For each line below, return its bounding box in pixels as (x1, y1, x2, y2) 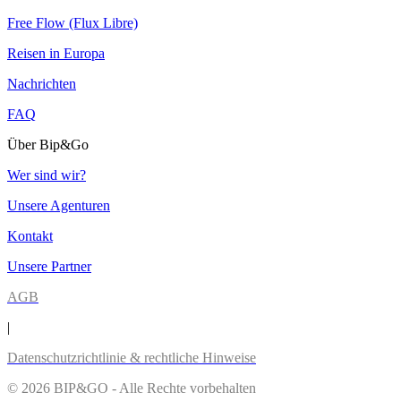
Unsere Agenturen (7, 197, 110, 213)
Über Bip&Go (7, 136, 89, 152)
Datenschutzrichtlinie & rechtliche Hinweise (7, 349, 256, 365)
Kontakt (7, 227, 53, 243)
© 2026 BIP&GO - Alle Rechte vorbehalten (7, 380, 256, 396)
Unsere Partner (7, 258, 91, 274)
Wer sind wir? (7, 166, 86, 183)
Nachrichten (7, 75, 76, 91)
